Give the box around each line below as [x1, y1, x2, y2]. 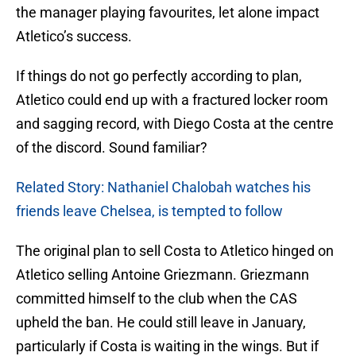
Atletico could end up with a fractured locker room [16, 91, 328, 109]
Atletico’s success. [16, 28, 132, 45]
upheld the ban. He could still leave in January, [16, 314, 306, 331]
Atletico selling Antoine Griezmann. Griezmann [16, 266, 309, 284]
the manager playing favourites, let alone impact [16, 4, 319, 21]
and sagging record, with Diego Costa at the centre [16, 115, 334, 133]
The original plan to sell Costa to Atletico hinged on [16, 242, 334, 260]
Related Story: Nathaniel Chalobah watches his [16, 179, 311, 196]
